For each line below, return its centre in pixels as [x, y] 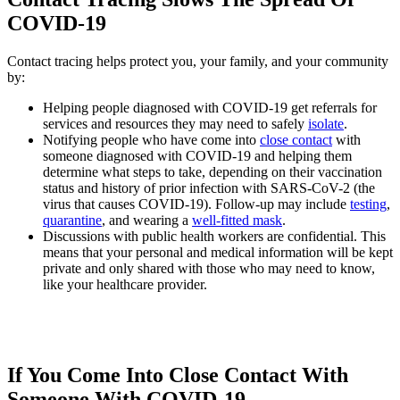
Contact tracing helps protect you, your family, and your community [198, 61]
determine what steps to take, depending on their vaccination [212, 171]
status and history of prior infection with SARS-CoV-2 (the [209, 187]
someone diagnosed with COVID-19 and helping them [197, 155]
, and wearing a [147, 220]
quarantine [72, 220]
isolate [326, 123]
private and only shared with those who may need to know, [209, 268]
